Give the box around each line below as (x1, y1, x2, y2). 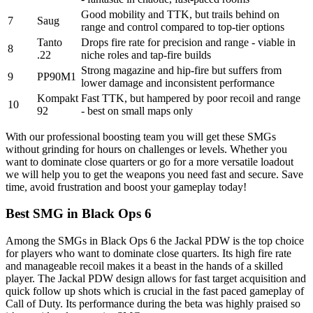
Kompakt (37, 92, 78, 104)
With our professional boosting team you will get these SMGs (6, 130, 276, 143)
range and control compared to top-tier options (81, 20, 284, 33)
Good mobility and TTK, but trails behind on (81, 8, 279, 20)
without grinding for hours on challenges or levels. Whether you (6, 143, 287, 155)
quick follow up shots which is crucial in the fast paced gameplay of (6, 284, 304, 297)
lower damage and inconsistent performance (81, 76, 275, 89)
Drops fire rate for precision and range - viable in (81, 36, 296, 48)
